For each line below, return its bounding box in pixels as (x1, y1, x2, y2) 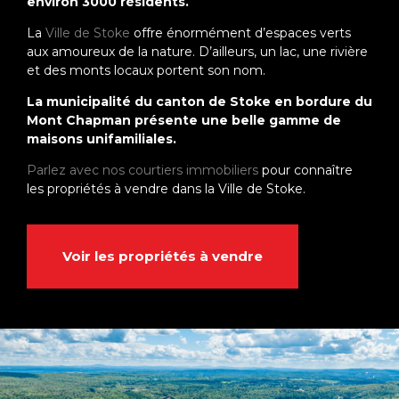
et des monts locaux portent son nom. (27, 62, 265, 78)
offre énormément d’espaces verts (130, 25, 351, 41)
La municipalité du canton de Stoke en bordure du (27, 94, 372, 110)
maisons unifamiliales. (27, 131, 176, 147)
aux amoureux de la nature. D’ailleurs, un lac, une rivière (27, 44, 368, 60)
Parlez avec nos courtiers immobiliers (27, 162, 258, 178)
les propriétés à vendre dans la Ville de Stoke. (27, 181, 305, 197)
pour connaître (258, 162, 353, 178)
